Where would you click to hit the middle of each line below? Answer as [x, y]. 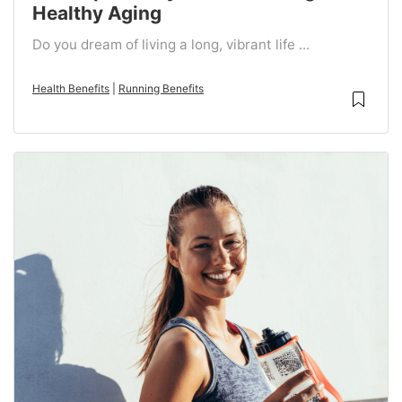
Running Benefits [161, 89]
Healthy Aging [97, 13]
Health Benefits [71, 89]
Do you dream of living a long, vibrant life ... [171, 45]
